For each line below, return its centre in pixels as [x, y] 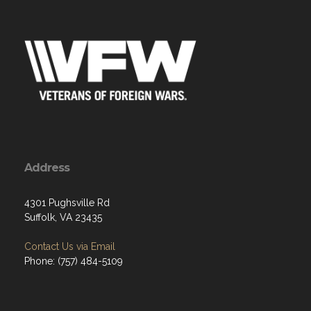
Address [47, 168]
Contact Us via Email [70, 247]
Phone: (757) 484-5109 [74, 261]
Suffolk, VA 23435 [63, 218]
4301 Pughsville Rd [67, 203]
